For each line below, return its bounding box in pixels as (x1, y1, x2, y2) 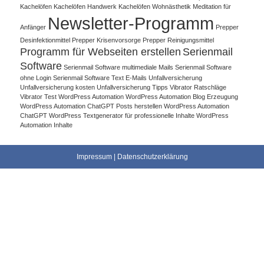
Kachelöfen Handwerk (54, 2, 117, 10)
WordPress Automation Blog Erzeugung (126, 93, 239, 100)
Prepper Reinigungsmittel (143, 36, 214, 44)
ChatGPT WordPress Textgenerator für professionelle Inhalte (20, 111, 195, 119)
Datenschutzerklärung (117, 153, 188, 161)
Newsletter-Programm (48, 13, 214, 33)
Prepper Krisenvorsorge (72, 36, 141, 44)
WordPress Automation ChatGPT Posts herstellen (20, 102, 163, 110)
